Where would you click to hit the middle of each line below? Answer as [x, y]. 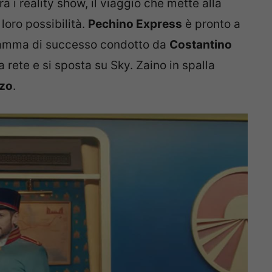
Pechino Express [135, 24]
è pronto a [211, 24]
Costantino [201, 44]
